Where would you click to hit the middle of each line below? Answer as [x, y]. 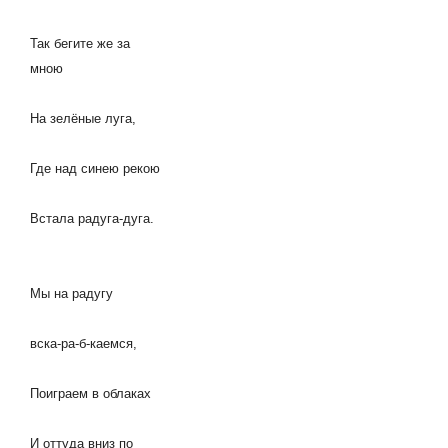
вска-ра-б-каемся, [83, 343]
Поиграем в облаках [90, 393]
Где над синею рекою [95, 168]
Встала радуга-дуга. [92, 218]
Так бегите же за [80, 43]
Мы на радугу [71, 293]
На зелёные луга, [83, 118]
